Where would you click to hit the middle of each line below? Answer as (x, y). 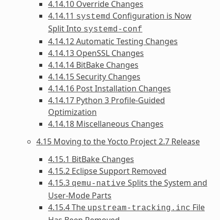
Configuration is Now (151, 15)
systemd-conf (113, 29)
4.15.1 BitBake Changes (91, 159)
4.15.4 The (68, 207)
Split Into (66, 28)
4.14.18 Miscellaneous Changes (106, 124)
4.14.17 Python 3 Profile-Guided (106, 100)
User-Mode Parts (80, 195)
